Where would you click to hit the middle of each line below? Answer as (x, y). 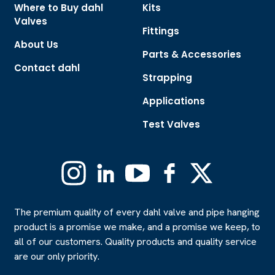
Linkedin (137, 168)
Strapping (168, 78)
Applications (174, 101)
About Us (37, 45)
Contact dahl (47, 68)
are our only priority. (56, 257)
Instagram (108, 168)
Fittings (161, 31)
